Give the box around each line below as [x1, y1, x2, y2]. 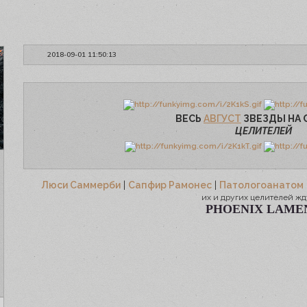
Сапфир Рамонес [128, 180, 212, 191]
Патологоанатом [219, 180, 304, 191]
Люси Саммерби [41, 180, 121, 191]
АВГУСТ [204, 113, 241, 125]
